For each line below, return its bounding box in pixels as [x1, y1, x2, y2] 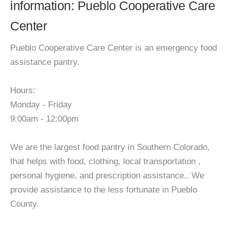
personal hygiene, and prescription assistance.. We [10, 171, 204, 180]
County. [10, 199, 39, 209]
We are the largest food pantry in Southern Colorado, [10, 142, 210, 152]
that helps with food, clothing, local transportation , [10, 157, 201, 166]
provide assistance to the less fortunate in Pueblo [10, 185, 197, 195]
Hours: [10, 86, 35, 95]
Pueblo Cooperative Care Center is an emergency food [10, 43, 217, 53]
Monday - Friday [10, 100, 72, 109]
